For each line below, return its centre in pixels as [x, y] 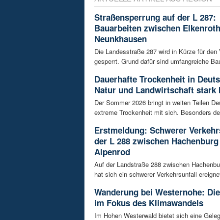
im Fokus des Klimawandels [149, 203]
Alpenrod [112, 152]
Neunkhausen [121, 39]
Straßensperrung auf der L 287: [155, 17]
